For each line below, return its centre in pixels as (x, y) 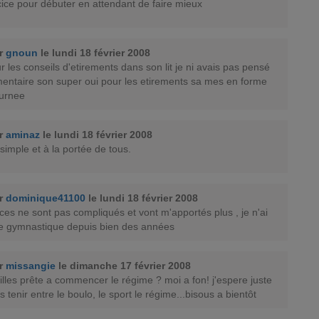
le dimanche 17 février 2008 (125, 266)
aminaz (23, 135)
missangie (31, 266)
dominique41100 (46, 198)
